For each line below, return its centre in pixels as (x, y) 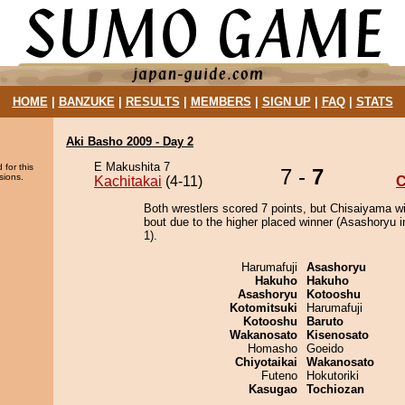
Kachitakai (128, 181)
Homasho (273, 348)
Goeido (325, 348)
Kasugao (273, 389)
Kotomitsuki (264, 308)
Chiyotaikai (266, 362)
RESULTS (152, 102)
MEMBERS (221, 102)
